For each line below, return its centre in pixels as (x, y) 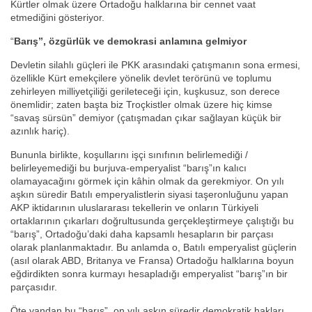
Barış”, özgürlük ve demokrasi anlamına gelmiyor (130, 41)
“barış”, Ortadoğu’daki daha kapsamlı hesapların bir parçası (142, 234)
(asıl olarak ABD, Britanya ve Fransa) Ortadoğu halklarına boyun (152, 261)
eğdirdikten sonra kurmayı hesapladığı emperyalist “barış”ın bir (149, 274)
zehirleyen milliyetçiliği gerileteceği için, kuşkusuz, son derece (145, 92)
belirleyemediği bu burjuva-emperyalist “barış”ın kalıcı (128, 168)
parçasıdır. (34, 287)
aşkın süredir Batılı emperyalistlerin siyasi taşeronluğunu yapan (149, 195)
